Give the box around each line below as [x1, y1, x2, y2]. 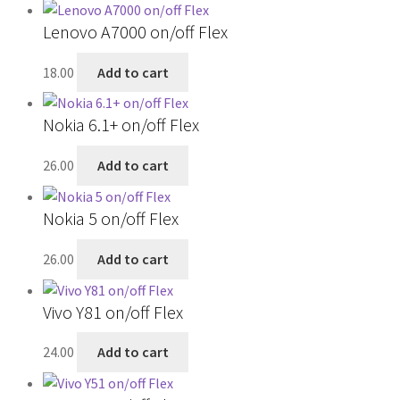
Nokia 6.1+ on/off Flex [43, 113, 199, 137]
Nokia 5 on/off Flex [43, 207, 179, 229]
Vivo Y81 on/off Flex [43, 300, 183, 323]
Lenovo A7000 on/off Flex [43, 20, 228, 43]
